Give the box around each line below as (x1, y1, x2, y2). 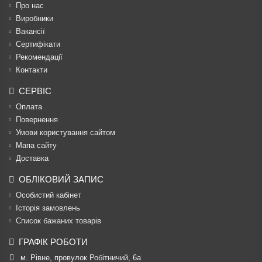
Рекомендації (16, 53, 63, 61)
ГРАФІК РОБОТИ (19, 237, 88, 247)
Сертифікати (16, 40, 60, 49)
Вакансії (16, 27, 45, 36)
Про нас (16, 1, 44, 10)
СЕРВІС (19, 86, 51, 96)
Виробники (16, 14, 53, 23)
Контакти (16, 65, 47, 74)
